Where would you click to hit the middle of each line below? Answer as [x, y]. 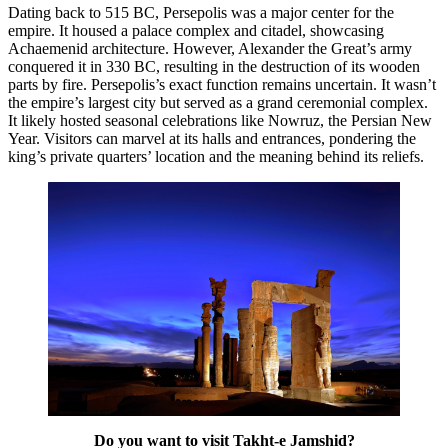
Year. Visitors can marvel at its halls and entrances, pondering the [212, 138]
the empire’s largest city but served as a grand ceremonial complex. [218, 102]
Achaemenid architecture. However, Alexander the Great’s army [210, 48]
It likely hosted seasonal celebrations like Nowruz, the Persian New [220, 120]
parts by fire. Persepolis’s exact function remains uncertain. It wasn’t [222, 84]
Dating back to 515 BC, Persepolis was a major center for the [201, 12]
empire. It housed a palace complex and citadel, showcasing [196, 30]
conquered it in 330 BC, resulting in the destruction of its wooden [214, 66]
